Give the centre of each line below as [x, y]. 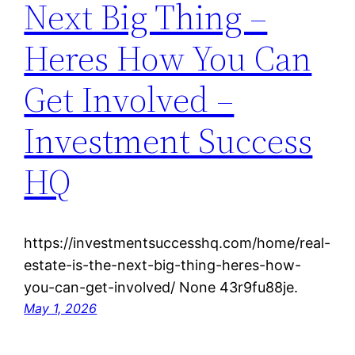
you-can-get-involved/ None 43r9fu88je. [161, 287]
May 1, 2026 [61, 308]
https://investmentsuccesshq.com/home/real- [177, 243]
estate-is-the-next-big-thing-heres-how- [163, 265]
